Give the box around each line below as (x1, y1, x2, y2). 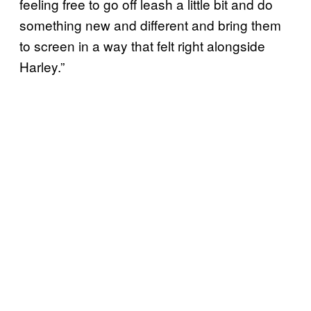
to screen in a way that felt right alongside (19, 35, 265, 55)
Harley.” (19, 56, 65, 76)
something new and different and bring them (19, 15, 281, 34)
